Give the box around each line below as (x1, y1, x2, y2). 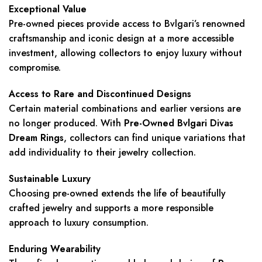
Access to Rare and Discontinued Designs (9, 87, 191, 101)
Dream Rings (9, 131, 64, 145)
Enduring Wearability (9, 242, 101, 256)
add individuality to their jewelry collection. (9, 146, 196, 160)
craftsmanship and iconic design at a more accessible (9, 32, 234, 46)
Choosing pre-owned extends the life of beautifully (9, 187, 226, 201)
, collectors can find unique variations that (64, 131, 246, 145)
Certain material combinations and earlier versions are (9, 102, 241, 116)
